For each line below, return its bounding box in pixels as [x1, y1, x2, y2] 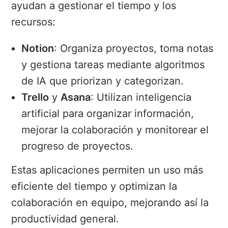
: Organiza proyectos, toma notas [54, 42, 214, 55]
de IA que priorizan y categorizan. [21, 75, 184, 88]
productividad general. [11, 213, 120, 225]
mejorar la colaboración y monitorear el [21, 124, 209, 136]
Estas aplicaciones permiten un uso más [11, 164, 204, 177]
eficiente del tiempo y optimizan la [11, 180, 178, 193]
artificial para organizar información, [21, 107, 194, 120]
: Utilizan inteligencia [91, 91, 192, 104]
